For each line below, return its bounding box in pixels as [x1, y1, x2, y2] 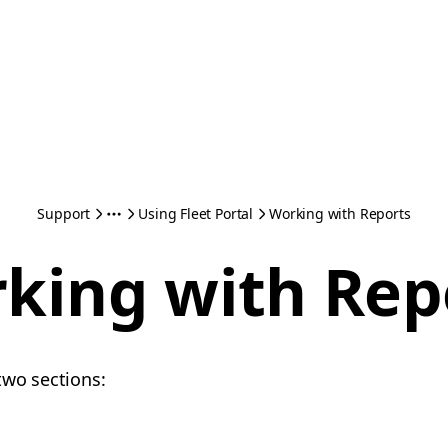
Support [37, 204, 91, 223]
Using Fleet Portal [138, 204, 254, 223]
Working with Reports [269, 204, 411, 223]
